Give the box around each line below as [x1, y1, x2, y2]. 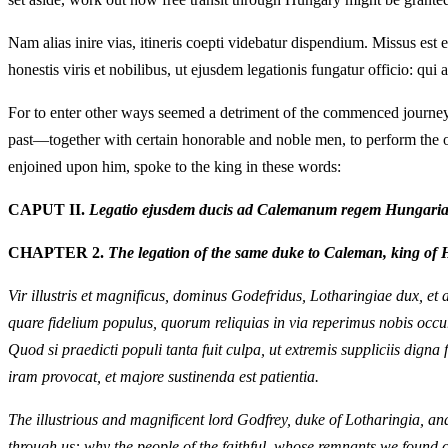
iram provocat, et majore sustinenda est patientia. [8, 368, 319, 385]
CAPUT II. [8, 200, 89, 218]
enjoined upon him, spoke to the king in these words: [8, 157, 341, 175]
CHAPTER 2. [8, 243, 108, 261]
